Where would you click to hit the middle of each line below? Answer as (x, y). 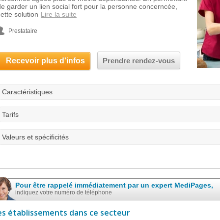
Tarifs (10, 114)
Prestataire (23, 31)
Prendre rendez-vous (139, 61)
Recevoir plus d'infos (45, 61)
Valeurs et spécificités (35, 137)
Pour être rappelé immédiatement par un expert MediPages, (114, 185)
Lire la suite (59, 14)
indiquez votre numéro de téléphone (64, 192)
